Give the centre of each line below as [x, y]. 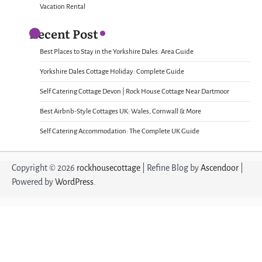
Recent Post [64, 33]
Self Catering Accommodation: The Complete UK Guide [120, 131]
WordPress [74, 182]
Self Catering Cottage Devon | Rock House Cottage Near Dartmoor [135, 91]
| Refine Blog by [170, 168]
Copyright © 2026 [44, 168]
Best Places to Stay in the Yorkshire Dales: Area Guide [117, 51]
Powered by [33, 182]
